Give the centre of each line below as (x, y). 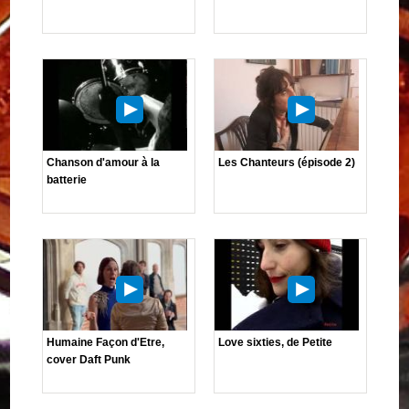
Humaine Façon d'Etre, (106, 342)
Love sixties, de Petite (275, 342)
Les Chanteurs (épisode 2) (287, 162)
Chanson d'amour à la (104, 162)
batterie (67, 179)
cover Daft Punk (89, 359)
